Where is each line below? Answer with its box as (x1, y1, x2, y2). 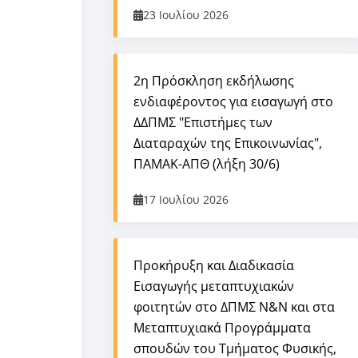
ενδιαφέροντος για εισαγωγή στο (133, 93, 333, 110)
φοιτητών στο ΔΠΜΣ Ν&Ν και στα (133, 298, 335, 316)
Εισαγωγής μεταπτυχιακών (133, 277, 294, 295)
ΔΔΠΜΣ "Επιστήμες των (133, 113, 272, 131)
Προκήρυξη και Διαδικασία (133, 257, 294, 274)
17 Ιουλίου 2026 (143, 192, 229, 207)
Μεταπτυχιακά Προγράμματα (133, 319, 311, 336)
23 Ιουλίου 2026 (143, 7, 229, 22)
